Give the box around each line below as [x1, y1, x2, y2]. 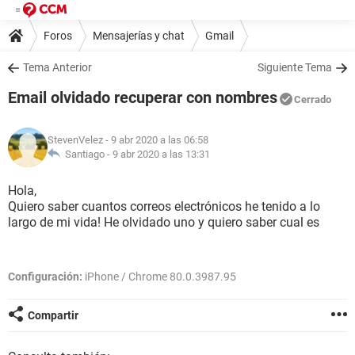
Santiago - [60, 148, 113, 160]
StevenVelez [48, 134, 103, 146]
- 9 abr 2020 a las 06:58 [103, 134, 208, 146]
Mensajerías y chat [93, 29, 185, 42]
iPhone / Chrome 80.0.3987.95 [82, 270, 236, 283]
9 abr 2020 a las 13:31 [113, 148, 210, 160]
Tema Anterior [23, 61, 92, 74]
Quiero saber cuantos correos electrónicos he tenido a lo [8, 199, 320, 214]
